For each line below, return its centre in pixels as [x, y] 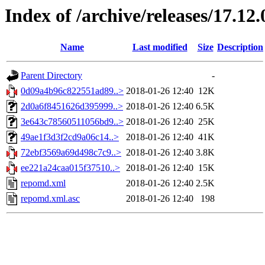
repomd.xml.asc [50, 199]
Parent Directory [51, 76]
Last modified [160, 47]
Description [240, 47]
